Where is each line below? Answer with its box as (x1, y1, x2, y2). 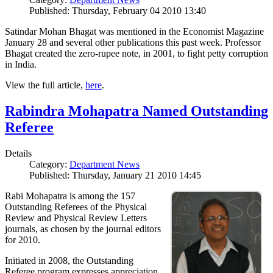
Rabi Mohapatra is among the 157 (5, 191, 135, 202)
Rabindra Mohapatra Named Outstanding (5, 103, 268, 119)
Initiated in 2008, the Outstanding (5, 255, 133, 266)
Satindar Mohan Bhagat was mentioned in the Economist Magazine (5, 26, 264, 37)
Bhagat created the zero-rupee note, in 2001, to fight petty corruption (5, 48, 268, 59)
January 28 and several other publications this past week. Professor (5, 37, 261, 48)
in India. (5, 59, 37, 70)
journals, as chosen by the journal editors (5, 224, 161, 235)
